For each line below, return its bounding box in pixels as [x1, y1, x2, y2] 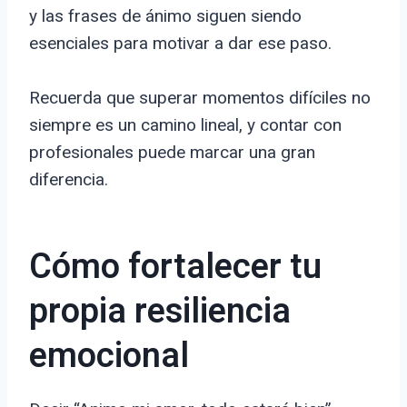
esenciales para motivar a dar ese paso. [29, 33, 332, 55]
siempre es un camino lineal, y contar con [29, 114, 342, 136]
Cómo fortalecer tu [29, 242, 322, 293]
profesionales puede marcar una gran [29, 142, 315, 164]
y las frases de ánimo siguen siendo [29, 5, 302, 27]
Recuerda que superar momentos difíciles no [29, 87, 371, 109]
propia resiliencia [29, 286, 291, 338]
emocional [29, 331, 189, 382]
